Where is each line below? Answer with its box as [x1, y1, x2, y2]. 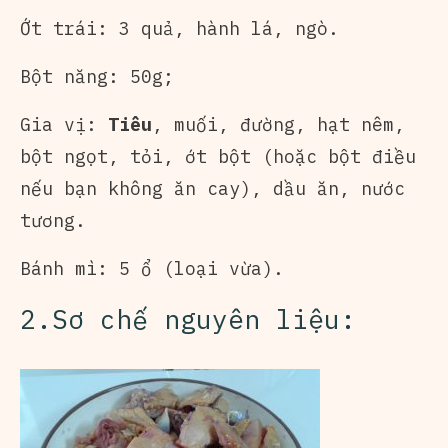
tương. [20, 208, 86, 232]
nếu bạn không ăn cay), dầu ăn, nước [20, 176, 405, 200]
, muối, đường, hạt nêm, [152, 112, 405, 136]
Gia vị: [20, 112, 108, 136]
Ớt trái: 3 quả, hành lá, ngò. [20, 16, 339, 40]
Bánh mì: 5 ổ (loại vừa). [20, 256, 284, 280]
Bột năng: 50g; [20, 64, 174, 88]
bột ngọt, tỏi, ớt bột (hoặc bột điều [20, 144, 416, 168]
